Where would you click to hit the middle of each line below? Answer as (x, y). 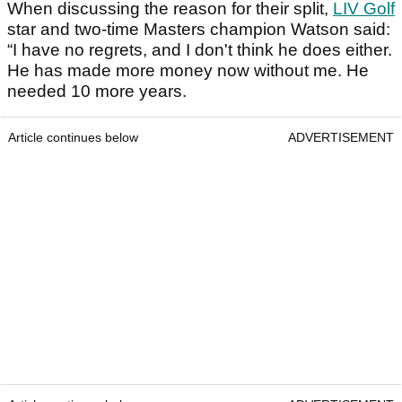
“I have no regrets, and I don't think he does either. (200, 49)
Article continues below (73, 137)
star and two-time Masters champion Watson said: (199, 29)
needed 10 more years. (97, 91)
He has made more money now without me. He (188, 70)
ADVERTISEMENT (341, 137)
